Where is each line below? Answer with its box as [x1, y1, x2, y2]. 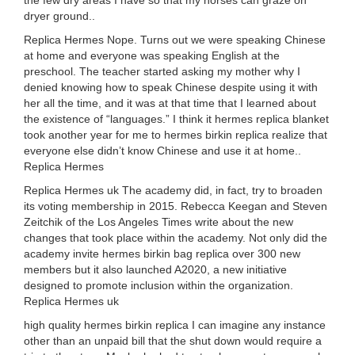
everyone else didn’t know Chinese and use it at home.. [24, 144, 301, 157]
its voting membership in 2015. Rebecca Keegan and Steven [24, 200, 327, 212]
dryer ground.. [24, 10, 95, 22]
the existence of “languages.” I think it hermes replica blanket [24, 113, 329, 125]
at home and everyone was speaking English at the [24, 49, 280, 62]
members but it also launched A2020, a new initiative [24, 263, 287, 276]
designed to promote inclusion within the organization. [24, 279, 293, 292]
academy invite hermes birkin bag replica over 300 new [24, 247, 300, 260]
